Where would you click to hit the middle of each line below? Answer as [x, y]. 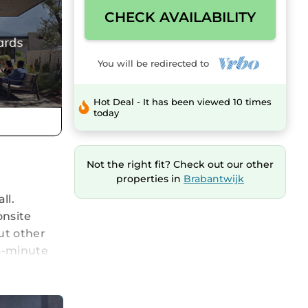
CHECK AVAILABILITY [180, 17]
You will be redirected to [156, 63]
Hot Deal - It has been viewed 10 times [183, 102]
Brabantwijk [214, 179]
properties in [150, 179]
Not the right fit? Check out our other [180, 165]
